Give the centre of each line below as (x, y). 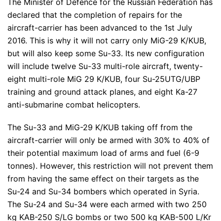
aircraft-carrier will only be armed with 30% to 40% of (109, 140)
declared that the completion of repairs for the (95, 15)
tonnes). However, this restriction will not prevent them (110, 166)
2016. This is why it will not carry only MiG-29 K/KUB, (107, 40)
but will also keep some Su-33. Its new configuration (106, 53)
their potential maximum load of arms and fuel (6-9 (103, 153)
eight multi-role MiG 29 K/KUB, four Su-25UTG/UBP (104, 79)
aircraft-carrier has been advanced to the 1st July (100, 27)
